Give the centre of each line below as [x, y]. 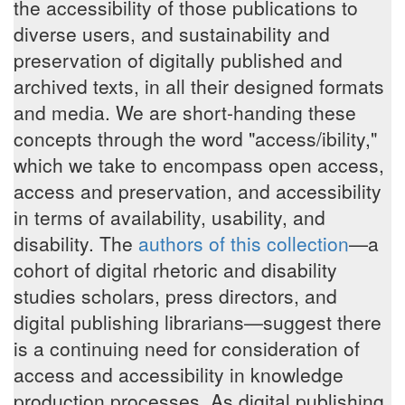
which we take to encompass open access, [199, 165]
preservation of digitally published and [178, 60]
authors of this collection [244, 243]
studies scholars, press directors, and [175, 296]
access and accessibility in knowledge [179, 374]
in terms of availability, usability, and [170, 217]
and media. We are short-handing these [185, 112]
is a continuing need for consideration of [187, 348]
